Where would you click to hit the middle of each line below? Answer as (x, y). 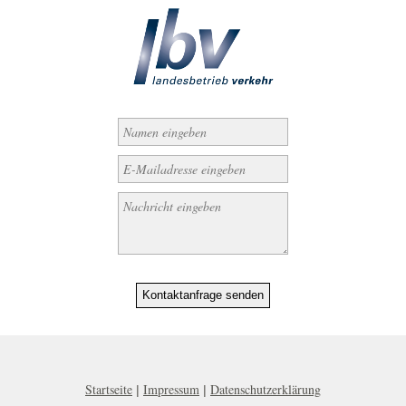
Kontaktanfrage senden (203, 295)
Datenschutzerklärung (266, 389)
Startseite (109, 389)
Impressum (171, 389)
